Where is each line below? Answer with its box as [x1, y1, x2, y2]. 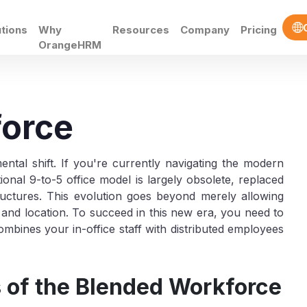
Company [180, 23, 230, 36]
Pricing [241, 23, 277, 36]
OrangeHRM [38, 38, 101, 51]
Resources [112, 23, 169, 36]
